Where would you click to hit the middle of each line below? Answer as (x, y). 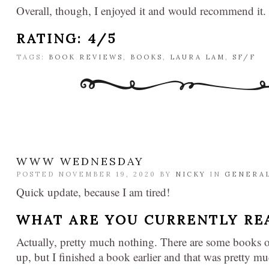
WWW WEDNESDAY (80, 161)
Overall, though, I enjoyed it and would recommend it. (141, 11)
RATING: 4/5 (66, 38)
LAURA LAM (198, 57)
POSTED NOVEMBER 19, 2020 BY (96, 174)
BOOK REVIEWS (86, 57)
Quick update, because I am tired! (93, 192)
